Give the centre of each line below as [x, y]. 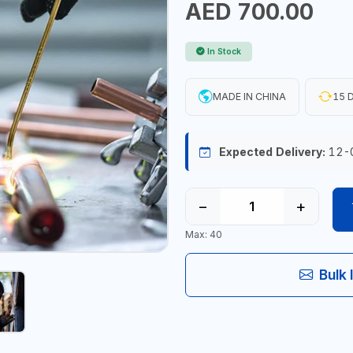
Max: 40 [203, 235]
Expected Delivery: [272, 151]
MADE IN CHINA [249, 96]
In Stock [224, 51]
